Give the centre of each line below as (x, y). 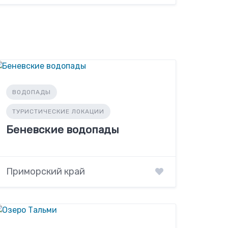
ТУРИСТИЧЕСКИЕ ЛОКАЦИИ (59, 111)
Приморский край (46, 172)
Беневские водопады (63, 129)
